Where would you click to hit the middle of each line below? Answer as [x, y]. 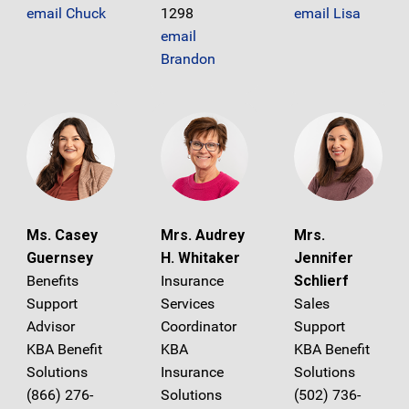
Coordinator [198, 327]
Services [187, 304]
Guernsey [60, 258]
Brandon [188, 59]
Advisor [51, 327]
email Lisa [328, 14]
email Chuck [66, 14]
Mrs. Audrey [202, 236]
